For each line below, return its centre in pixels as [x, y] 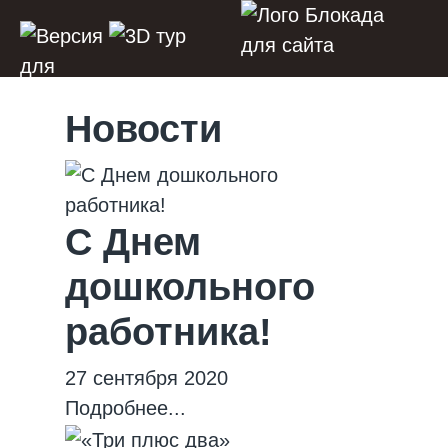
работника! [168, 332]
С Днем [133, 242]
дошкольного [190, 287]
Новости [143, 129]
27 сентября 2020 [146, 378]
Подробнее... [125, 408]
